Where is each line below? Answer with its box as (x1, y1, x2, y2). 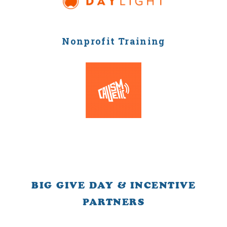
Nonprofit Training (62, 34, 165, 47)
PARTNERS (83, 196, 144, 208)
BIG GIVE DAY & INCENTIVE (31, 179, 196, 191)
